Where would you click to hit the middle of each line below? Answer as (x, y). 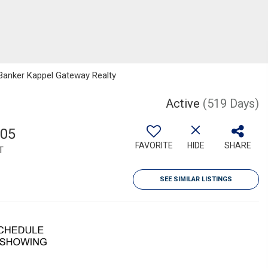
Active (183, 103)
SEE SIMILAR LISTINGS (196, 179)
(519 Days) (231, 103)
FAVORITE (154, 145)
